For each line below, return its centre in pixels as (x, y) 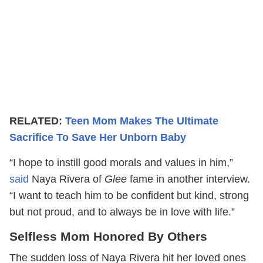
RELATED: (37, 121)
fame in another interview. (188, 179)
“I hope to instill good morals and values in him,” (121, 163)
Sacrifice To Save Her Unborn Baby (98, 138)
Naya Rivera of (67, 179)
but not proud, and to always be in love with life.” (122, 212)
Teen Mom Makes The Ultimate (142, 121)
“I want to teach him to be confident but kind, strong (129, 196)
